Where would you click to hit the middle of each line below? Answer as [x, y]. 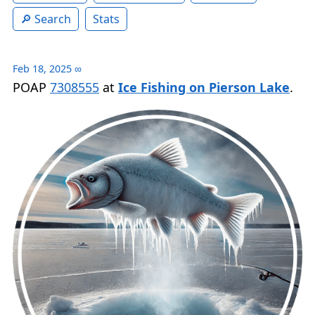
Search [53, 19]
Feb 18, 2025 [42, 69]
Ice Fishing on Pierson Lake [204, 88]
